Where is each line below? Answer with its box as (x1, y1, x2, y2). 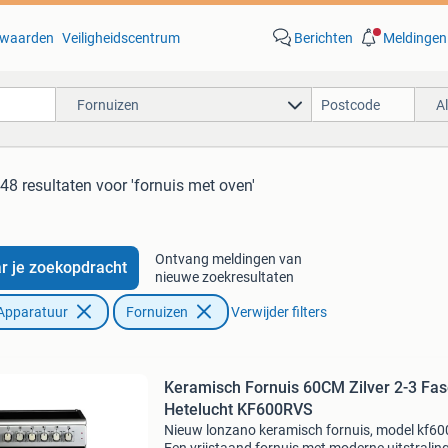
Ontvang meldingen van (154, 251, 302, 267)
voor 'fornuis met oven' (96, 176, 255, 195)
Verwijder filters (230, 304, 327, 320)
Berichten (293, 30, 353, 46)
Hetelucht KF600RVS (163, 400, 313, 419)
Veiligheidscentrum (61, 30, 180, 46)
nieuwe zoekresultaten (154, 269, 294, 285)
